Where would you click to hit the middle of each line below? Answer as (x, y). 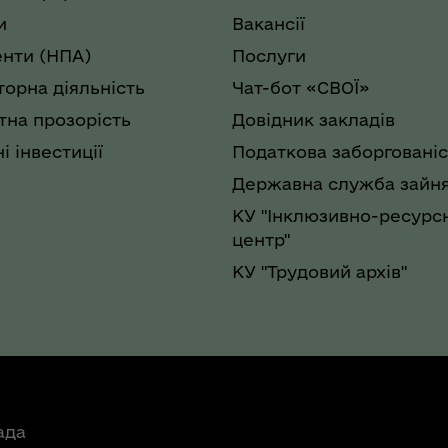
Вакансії (268, 23)
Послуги (269, 55)
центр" (261, 239)
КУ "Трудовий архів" (319, 271)
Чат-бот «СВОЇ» (301, 87)
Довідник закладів (313, 119)
